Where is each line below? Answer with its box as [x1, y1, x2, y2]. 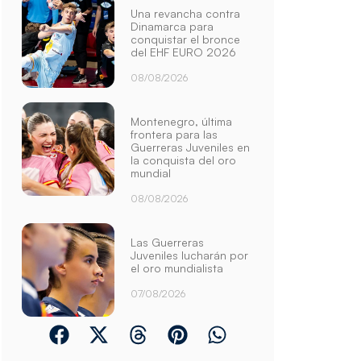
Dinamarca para [131, 19, 214, 33]
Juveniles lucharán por [131, 247, 249, 262]
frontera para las [131, 127, 218, 141]
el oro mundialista [131, 260, 224, 275]
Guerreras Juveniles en [131, 139, 251, 154]
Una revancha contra [131, 6, 241, 20]
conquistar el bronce [131, 31, 241, 46]
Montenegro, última [131, 114, 233, 128]
